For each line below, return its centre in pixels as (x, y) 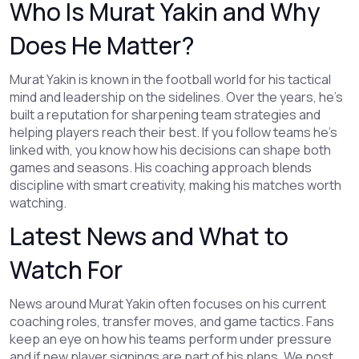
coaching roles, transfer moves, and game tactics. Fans (172, 321)
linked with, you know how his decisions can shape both (170, 150)
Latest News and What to (149, 236)
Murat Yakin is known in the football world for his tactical (170, 79)
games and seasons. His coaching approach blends (161, 167)
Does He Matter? (102, 45)
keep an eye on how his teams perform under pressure (171, 339)
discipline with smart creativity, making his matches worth (175, 185)
